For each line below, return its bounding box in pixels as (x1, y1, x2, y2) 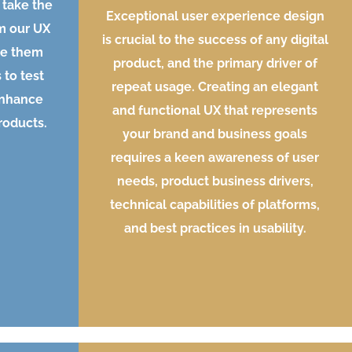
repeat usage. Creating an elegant (112, 79, 319, 95)
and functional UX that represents (112, 103, 318, 119)
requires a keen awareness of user (111, 150, 320, 166)
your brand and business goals (123, 126, 308, 142)
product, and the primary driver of (112, 56, 317, 71)
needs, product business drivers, (116, 174, 313, 189)
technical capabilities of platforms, (110, 197, 321, 213)
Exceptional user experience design (105, 9, 324, 24)
